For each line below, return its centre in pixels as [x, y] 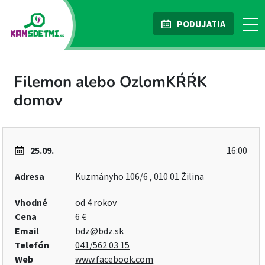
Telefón [32, 245]
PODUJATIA [201, 24]
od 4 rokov [96, 202]
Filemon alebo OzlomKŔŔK [110, 82]
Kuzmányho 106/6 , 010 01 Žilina [140, 176]
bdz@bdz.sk [100, 231]
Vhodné [31, 202]
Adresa [30, 176]
